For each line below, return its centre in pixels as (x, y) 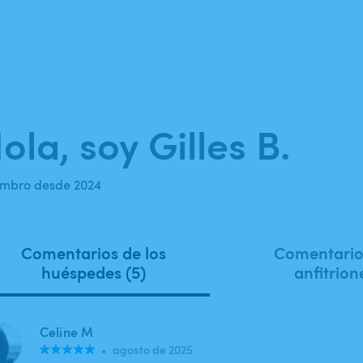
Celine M (67, 332)
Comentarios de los (93, 253)
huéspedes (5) (93, 272)
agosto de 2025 (153, 350)
